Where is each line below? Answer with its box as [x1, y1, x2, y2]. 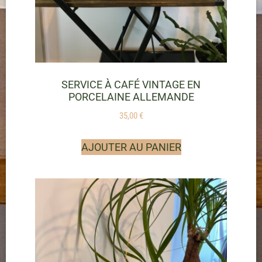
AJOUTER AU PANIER [81, 140, 181, 153]
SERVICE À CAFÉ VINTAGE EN [61, 78, 201, 91]
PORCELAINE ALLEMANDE [68, 91, 194, 104]
